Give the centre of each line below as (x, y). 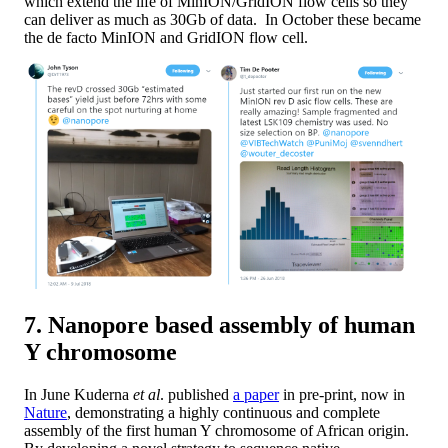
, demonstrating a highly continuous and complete (223, 413)
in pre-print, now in (342, 395)
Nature (45, 413)
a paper (256, 395)
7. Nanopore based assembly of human (219, 325)
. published (196, 395)
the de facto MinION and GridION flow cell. (166, 37)
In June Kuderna (78, 395)
